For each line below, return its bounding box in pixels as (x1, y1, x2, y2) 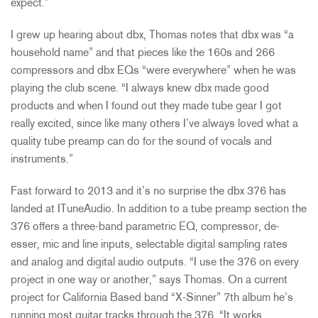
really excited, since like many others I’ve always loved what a (11, 119, 298, 131)
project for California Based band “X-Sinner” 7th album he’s (11, 292, 293, 305)
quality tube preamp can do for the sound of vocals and (11, 136, 272, 148)
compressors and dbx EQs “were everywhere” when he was (11, 65, 296, 77)
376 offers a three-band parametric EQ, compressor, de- (11, 221, 280, 234)
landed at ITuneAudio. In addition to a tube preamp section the (11, 204, 307, 216)
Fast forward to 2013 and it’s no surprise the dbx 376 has (11, 186, 286, 198)
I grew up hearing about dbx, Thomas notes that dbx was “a (11, 30, 294, 42)
